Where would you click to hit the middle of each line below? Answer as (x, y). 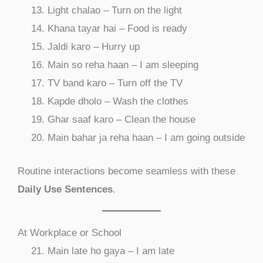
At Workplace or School (70, 232)
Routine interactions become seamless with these (127, 171)
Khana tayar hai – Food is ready (117, 29)
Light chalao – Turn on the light (115, 11)
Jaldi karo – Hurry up (94, 47)
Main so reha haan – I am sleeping (123, 65)
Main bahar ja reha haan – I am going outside (146, 138)
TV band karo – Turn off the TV (115, 83)
